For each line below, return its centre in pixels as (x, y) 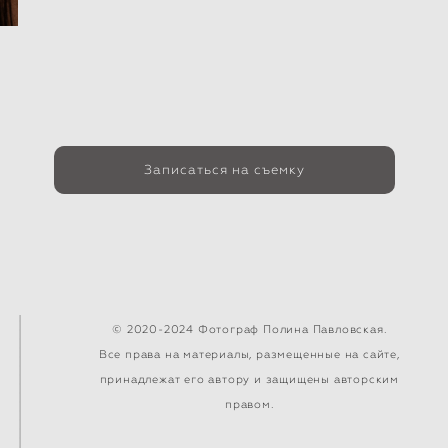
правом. (249, 404)
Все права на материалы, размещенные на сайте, (249, 354)
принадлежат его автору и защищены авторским (249, 379)
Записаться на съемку (224, 169)
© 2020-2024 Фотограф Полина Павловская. (249, 329)
